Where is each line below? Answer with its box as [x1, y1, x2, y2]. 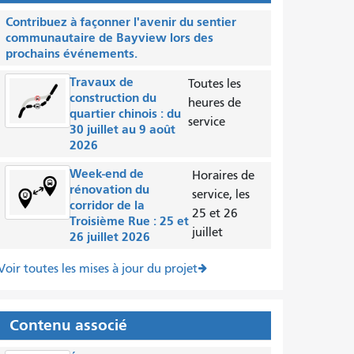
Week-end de [70, 166, 145, 181]
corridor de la [70, 198, 145, 213]
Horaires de [191, 168, 254, 183]
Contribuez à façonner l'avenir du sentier [5, 14, 236, 29]
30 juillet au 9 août [70, 122, 176, 137]
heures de [188, 96, 242, 110]
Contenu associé [9, 316, 127, 334]
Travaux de [70, 74, 134, 89]
